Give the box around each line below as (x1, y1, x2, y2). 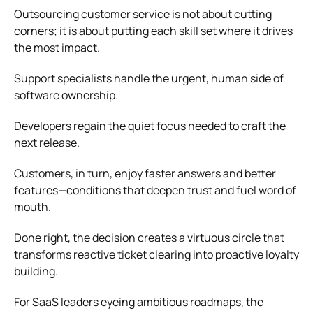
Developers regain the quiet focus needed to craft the (14, 117, 286, 133)
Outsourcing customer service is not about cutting (14, 6, 272, 22)
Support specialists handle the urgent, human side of (14, 70, 284, 86)
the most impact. (14, 39, 100, 55)
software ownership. (14, 87, 118, 103)
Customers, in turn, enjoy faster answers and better (14, 165, 276, 181)
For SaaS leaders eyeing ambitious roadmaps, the (14, 293, 263, 310)
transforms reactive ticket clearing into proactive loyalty (14, 246, 299, 262)
